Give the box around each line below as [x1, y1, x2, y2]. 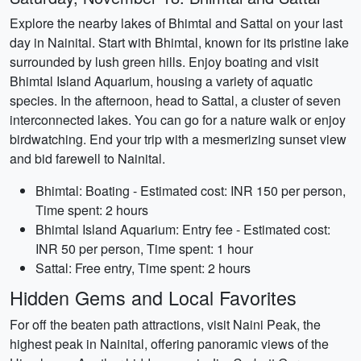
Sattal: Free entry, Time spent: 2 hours [35, 259, 251, 277]
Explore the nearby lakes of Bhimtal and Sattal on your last [10, 14, 342, 32]
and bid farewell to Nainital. [10, 149, 165, 168]
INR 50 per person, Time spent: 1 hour [35, 239, 253, 258]
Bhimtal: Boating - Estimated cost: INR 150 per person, [35, 181, 346, 200]
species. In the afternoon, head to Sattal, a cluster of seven [10, 91, 341, 110]
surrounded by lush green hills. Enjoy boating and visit [10, 52, 318, 71]
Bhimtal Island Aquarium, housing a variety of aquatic [10, 72, 313, 90]
